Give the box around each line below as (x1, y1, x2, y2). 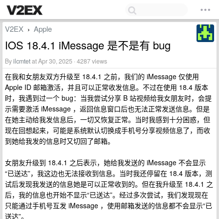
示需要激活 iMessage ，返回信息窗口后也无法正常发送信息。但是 (5, 104, 210, 113)
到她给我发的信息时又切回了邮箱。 (5, 136, 114, 146)
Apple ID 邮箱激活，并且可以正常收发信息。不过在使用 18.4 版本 (5, 82, 208, 92)
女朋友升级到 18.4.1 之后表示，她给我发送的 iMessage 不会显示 (5, 157, 206, 167)
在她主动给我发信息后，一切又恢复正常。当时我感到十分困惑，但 (5, 114, 210, 124)
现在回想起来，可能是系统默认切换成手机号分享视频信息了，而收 (5, 125, 210, 135)
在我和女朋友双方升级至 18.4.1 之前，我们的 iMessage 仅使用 (5, 71, 199, 81)
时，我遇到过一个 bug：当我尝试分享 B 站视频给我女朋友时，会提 (5, 93, 212, 103)
